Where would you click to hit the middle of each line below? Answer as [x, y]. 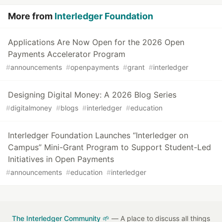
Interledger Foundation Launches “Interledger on [98, 135]
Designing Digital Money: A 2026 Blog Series [92, 94]
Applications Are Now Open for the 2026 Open [96, 42]
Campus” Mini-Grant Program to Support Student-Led [110, 147]
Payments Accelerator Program [67, 54]
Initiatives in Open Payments [61, 159]
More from [31, 16]
